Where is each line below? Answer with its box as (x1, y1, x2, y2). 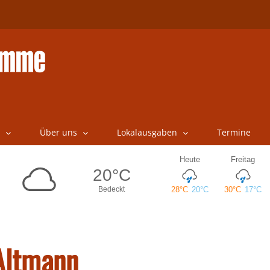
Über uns (39, 127, 77, 138)
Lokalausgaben (116, 127, 177, 138)
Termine (216, 127, 251, 138)
